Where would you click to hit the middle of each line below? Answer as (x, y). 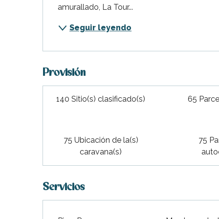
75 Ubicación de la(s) (101, 140)
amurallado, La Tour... (96, 7)
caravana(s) (101, 152)
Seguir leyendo (101, 27)
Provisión (64, 73)
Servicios (64, 187)
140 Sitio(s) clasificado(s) (101, 99)
